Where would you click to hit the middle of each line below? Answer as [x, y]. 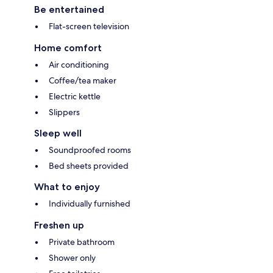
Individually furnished [90, 204]
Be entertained [69, 10]
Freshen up [59, 225]
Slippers [64, 112]
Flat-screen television [89, 27]
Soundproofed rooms [90, 150]
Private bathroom [82, 242]
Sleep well [58, 133]
